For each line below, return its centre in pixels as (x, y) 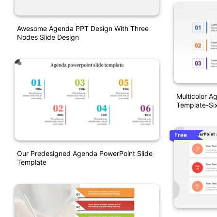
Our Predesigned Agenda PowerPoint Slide (85, 153)
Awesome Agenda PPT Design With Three (83, 29)
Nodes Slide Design (48, 37)
